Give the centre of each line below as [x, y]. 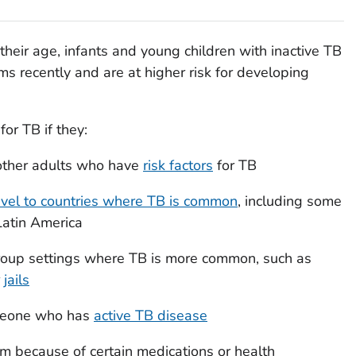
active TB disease [150, 316]
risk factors [178, 166]
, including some [289, 201]
